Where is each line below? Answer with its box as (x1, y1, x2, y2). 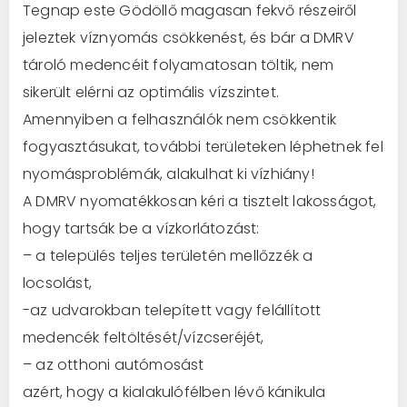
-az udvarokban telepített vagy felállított (23, 299, 322, 321)
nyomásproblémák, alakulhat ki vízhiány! (23, 163, 314, 184)
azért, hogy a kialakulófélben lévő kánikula (23, 381, 326, 402)
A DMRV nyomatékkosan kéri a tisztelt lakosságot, (23, 190, 377, 212)
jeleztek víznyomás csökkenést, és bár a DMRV (23, 26, 354, 48)
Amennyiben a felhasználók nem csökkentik (23, 108, 337, 130)
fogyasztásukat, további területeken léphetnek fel (23, 135, 383, 157)
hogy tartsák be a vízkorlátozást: (23, 217, 260, 239)
